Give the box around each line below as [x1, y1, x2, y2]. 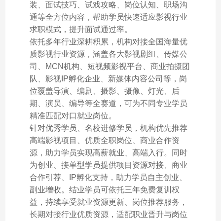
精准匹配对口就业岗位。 [29, 111, 116, 120]
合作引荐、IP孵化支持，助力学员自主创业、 [29, 173, 187, 182]
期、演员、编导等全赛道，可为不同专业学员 [29, 99, 187, 108]
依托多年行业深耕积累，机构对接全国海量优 [29, 37, 187, 46]
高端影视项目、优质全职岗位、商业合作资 [29, 136, 180, 145]
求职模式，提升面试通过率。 [29, 25, 132, 34]
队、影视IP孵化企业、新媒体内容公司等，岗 [29, 74, 187, 83]
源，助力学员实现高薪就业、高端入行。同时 [29, 148, 187, 157]
